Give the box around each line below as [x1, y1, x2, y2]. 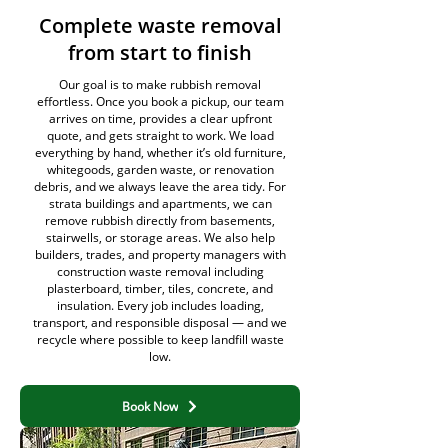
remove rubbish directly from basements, [45, 212, 275, 229]
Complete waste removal [38, 12, 282, 39]
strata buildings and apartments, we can [48, 195, 272, 212]
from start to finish [68, 39, 252, 66]
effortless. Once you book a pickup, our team [36, 93, 284, 110]
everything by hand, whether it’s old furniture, [34, 144, 286, 161]
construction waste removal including [56, 263, 264, 280]
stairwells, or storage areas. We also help [45, 229, 275, 246]
